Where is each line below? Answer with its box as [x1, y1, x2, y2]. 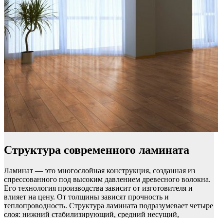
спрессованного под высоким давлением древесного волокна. [4, 175, 211, 184]
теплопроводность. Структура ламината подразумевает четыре [4, 201, 213, 210]
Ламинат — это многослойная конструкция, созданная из [4, 166, 195, 175]
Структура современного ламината [4, 144, 189, 157]
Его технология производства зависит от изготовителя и [4, 184, 193, 193]
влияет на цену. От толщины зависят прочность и [4, 193, 169, 201]
